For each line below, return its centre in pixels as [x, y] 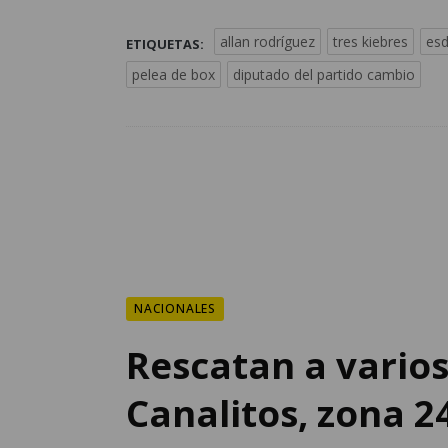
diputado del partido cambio [324, 74]
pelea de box [173, 74]
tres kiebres [370, 41]
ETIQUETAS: [165, 43]
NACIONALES [175, 308]
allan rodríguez [267, 41]
